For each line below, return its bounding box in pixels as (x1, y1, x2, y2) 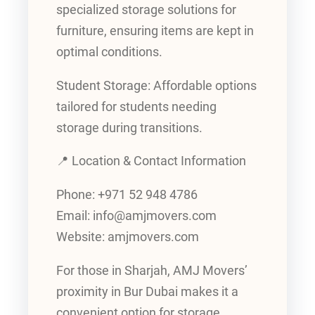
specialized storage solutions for (56, 3, 236, 18)
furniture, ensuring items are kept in (56, 24, 254, 39)
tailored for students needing (56, 99, 217, 114)
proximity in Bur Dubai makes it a (56, 284, 238, 299)
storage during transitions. (56, 120, 202, 135)
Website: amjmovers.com (56, 229, 199, 244)
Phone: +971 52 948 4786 (56, 187, 198, 202)
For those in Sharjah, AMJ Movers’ (56, 263, 247, 278)
